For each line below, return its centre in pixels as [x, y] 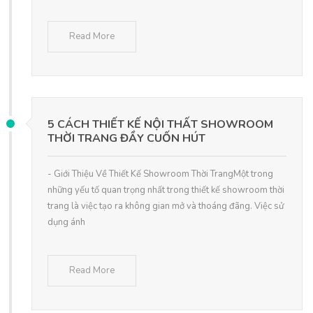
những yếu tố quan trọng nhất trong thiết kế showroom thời [166, 190]
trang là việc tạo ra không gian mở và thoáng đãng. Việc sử [166, 206]
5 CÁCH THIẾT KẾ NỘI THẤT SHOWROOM [160, 125]
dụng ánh [66, 223]
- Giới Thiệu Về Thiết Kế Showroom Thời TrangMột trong [160, 174]
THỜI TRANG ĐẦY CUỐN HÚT [126, 139]
